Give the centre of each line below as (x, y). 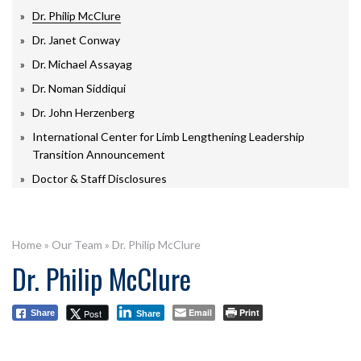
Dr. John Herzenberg (83, 113)
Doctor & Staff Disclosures (100, 179)
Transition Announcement (99, 155)
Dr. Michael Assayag (82, 64)
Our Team (77, 245)
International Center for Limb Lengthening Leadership (168, 137)
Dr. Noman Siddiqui (79, 89)
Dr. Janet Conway (76, 40)
